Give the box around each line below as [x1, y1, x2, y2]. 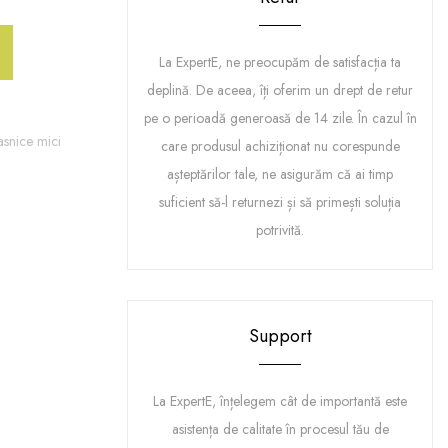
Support [248, 323, 312, 349]
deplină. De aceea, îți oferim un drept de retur [147, 80, 413, 100]
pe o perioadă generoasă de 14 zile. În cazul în [143, 108, 417, 128]
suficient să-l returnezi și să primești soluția [159, 192, 401, 212]
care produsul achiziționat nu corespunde [160, 136, 400, 156]
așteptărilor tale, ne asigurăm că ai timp [167, 164, 393, 184]
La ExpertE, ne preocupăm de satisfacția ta [159, 52, 401, 72]
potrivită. [256, 220, 304, 240]
